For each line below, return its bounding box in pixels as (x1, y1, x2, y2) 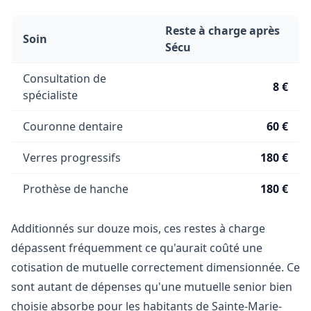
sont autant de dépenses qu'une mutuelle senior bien (11, 279, 292, 294)
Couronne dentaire (23, 119, 123, 134)
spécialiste (23, 87, 78, 103)
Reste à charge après (165, 23, 280, 38)
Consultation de (23, 71, 106, 86)
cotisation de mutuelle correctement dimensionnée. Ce (11, 260, 300, 275)
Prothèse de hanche (23, 181, 128, 196)
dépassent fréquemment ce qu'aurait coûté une (11, 240, 262, 255)
